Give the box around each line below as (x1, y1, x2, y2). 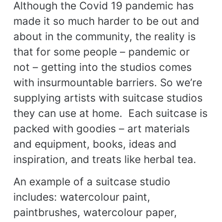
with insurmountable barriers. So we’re (13, 76, 202, 89)
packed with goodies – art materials (13, 122, 190, 135)
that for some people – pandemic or (13, 45, 190, 58)
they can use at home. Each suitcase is (13, 107, 208, 119)
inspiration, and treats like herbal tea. (13, 153, 196, 166)
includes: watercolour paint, (13, 191, 150, 204)
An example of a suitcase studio (13, 175, 170, 188)
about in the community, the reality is (13, 30, 196, 43)
